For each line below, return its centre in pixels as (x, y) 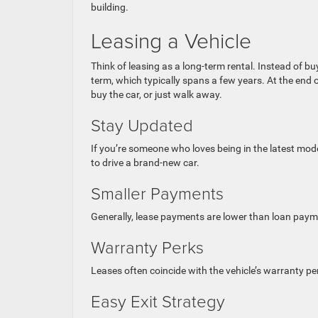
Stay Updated (142, 124)
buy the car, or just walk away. (157, 94)
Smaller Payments (157, 192)
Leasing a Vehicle (171, 40)
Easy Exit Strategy (158, 300)
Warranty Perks (147, 246)
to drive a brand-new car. (145, 162)
